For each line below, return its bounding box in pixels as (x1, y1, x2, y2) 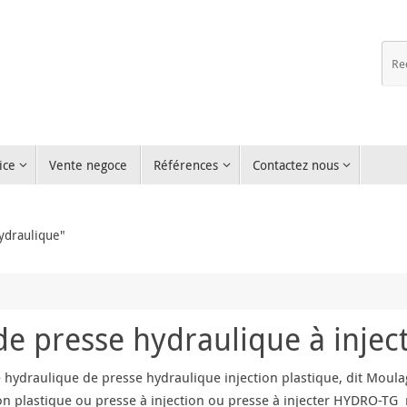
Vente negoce (49, 156, 128, 174)
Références (154, 156, 219, 174)
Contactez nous (252, 156, 339, 174)
